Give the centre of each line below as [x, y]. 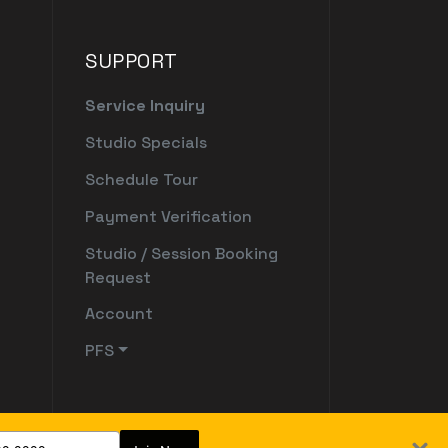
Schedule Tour [142, 180]
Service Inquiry [145, 106]
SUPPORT [131, 61]
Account [119, 314]
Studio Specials [146, 143]
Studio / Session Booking [182, 253]
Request [118, 277]
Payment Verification [169, 216]
